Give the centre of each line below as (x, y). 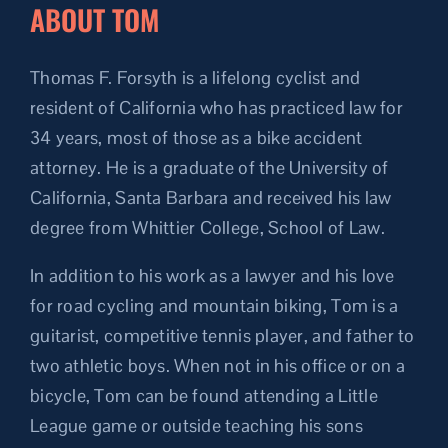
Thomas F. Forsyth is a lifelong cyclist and (195, 77)
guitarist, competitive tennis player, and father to (222, 335)
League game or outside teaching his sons (196, 425)
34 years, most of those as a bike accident (196, 137)
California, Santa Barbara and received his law (211, 197)
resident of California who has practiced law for (216, 107)
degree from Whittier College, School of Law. (207, 227)
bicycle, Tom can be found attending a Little (204, 395)
